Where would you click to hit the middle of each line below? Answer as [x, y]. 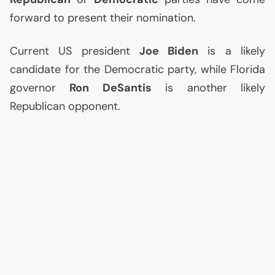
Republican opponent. [65, 106]
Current [34, 51]
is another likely [208, 88]
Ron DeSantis [110, 88]
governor [40, 88]
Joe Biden [169, 51]
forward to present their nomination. [103, 18]
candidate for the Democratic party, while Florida [137, 69]
